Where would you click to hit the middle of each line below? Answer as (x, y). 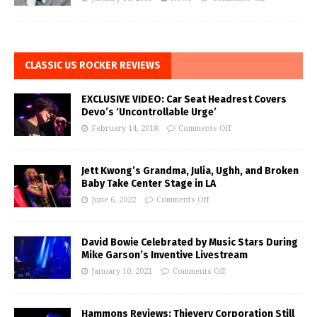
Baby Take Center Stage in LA (149, 184)
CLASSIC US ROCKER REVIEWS (93, 66)
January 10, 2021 (122, 272)
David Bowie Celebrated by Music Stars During (190, 243)
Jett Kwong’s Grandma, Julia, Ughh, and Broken (190, 171)
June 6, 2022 (114, 200)
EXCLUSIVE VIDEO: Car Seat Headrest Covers (184, 100)
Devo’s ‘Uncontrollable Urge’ (149, 113)
